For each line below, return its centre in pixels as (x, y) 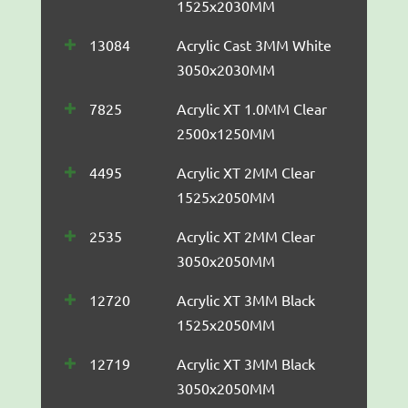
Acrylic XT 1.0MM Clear (251, 108)
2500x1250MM (225, 133)
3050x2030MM (225, 69)
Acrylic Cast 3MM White (254, 44)
